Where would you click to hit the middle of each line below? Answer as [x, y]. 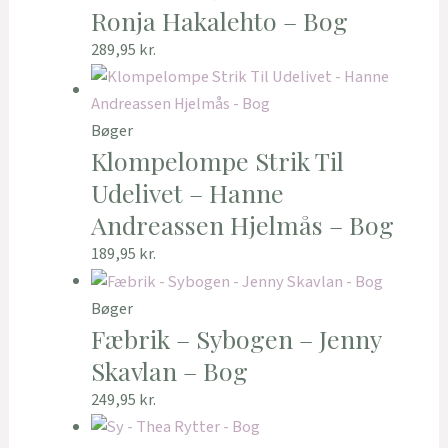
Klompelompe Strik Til [217, 161]
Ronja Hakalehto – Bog [219, 21]
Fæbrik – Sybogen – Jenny [235, 338]
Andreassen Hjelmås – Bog [242, 225]
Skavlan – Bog [169, 370]
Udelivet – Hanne [187, 193]
